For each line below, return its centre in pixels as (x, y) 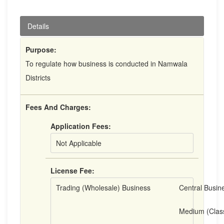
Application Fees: (81, 126)
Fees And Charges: (58, 107)
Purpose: (41, 49)
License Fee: (72, 170)
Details (38, 26)
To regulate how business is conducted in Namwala (106, 63)
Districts (38, 77)
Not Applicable (79, 143)
